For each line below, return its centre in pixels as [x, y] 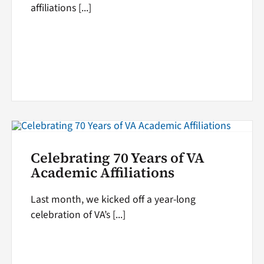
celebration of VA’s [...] [78, 215]
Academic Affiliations [102, 173]
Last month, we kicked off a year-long [113, 200]
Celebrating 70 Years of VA [117, 158]
